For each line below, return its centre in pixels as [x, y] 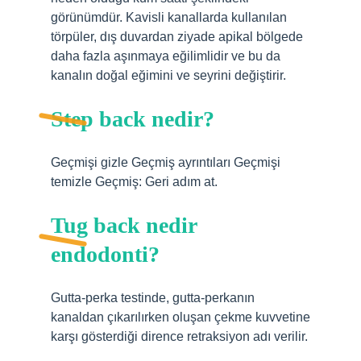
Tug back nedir [124, 225]
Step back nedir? [133, 119]
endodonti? [105, 254]
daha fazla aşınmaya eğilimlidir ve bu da [166, 56]
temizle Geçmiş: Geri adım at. [134, 182]
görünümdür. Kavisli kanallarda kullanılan [169, 17]
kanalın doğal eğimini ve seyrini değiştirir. [168, 75]
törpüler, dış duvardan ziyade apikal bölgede [177, 37]
